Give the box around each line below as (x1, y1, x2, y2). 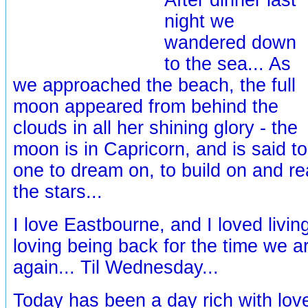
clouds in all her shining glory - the (13, 117, 298, 138)
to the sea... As (164, 53, 291, 74)
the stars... (13, 181, 102, 202)
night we (164, 10, 234, 32)
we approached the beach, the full (13, 74, 296, 96)
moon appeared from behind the (13, 96, 278, 117)
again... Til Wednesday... (13, 256, 219, 278)
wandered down (164, 32, 296, 53)
